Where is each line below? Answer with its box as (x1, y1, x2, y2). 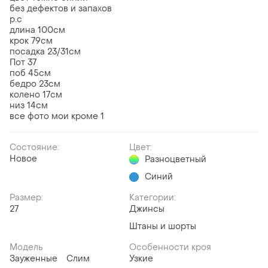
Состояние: (10, 142, 59, 154)
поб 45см (10, 68, 51, 80)
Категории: (129, 192, 176, 204)
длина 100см (10, 25, 65, 36)
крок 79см (10, 35, 53, 47)
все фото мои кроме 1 (10, 111, 104, 123)
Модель (10, 242, 43, 254)
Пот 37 (10, 57, 36, 69)
